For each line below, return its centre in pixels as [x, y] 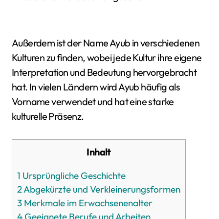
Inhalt [100, 152]
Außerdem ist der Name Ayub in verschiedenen [106, 43]
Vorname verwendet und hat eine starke [93, 101]
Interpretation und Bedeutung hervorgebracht [104, 72]
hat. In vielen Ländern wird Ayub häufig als [96, 87]
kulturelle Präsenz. [48, 116]
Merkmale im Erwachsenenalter [87, 203]
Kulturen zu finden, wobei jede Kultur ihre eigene [107, 57]
